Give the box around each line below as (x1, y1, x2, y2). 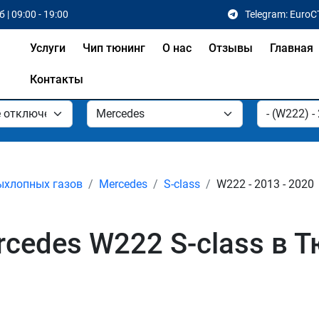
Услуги (29, 41, 66, 55)
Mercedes (99, 177, 147, 191)
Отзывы (208, 41, 253, 55)
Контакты (29, 73, 83, 86)
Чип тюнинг (82, 41, 145, 55)
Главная (269, 41, 313, 55)
